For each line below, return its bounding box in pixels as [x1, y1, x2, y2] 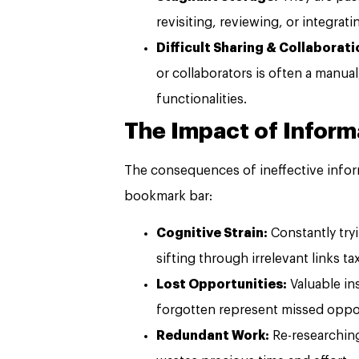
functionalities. [156, 92, 247, 106]
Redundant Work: [156, 329, 269, 343]
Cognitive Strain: [156, 227, 268, 240]
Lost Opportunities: [156, 278, 287, 292]
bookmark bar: [124, 189, 212, 203]
